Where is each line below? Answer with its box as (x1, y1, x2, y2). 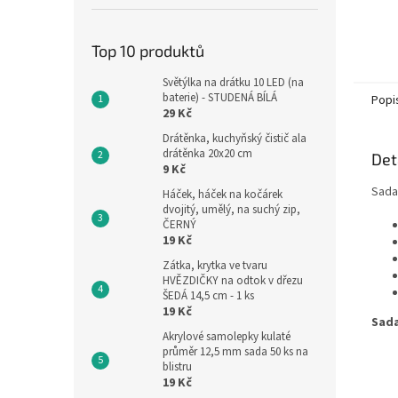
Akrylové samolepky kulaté (163, 329, 291, 345)
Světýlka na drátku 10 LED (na (163, 75, 304, 91)
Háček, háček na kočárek (163, 187, 283, 203)
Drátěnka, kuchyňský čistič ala (163, 131, 306, 147)
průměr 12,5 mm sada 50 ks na (163, 344, 308, 360)
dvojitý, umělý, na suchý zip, (163, 202, 300, 218)
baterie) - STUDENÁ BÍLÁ (163, 90, 277, 106)
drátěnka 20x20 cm (163, 146, 252, 162)
